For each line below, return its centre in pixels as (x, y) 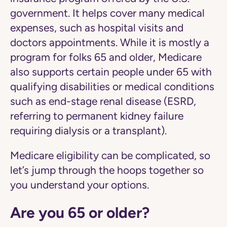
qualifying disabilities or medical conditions (112, 87)
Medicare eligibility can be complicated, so (110, 156)
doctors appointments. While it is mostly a (110, 43)
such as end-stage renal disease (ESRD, (103, 101)
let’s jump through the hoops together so (107, 170)
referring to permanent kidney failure (97, 116)
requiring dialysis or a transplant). (90, 131)
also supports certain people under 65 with (111, 72)
